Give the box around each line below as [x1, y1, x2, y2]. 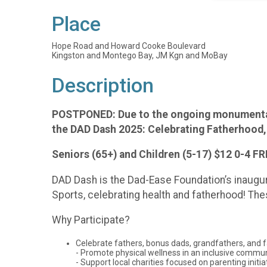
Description [52, 74, 154, 97]
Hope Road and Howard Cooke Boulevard [52, 41, 206, 51]
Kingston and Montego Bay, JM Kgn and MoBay [52, 51, 228, 60]
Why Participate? [52, 214, 130, 226]
